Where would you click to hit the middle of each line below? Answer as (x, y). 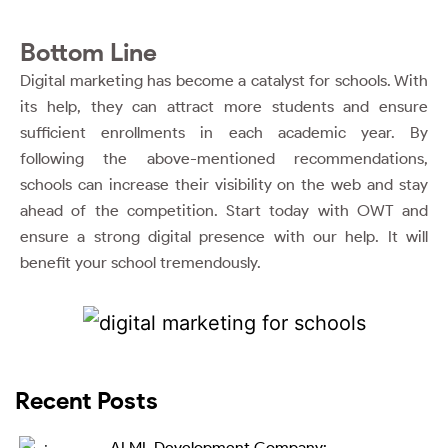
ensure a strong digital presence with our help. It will (224, 236)
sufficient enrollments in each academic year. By (224, 132)
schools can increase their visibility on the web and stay (224, 184)
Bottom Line (88, 51)
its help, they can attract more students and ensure (224, 106)
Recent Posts (86, 400)
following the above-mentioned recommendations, (224, 158)
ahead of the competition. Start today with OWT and (224, 210)
